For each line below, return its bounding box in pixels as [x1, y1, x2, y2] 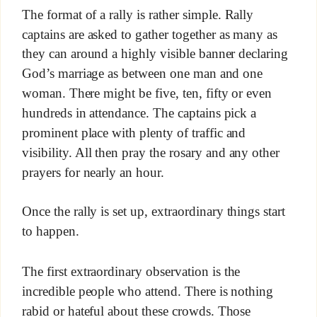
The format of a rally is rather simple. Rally [21, 6, 254, 22]
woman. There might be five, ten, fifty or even [21, 85, 272, 100]
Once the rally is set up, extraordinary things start [21, 204, 286, 219]
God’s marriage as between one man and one [21, 65, 263, 81]
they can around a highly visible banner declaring [21, 46, 289, 61]
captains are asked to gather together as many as [21, 26, 278, 42]
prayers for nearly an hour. [21, 164, 164, 180]
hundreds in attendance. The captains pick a [21, 105, 257, 120]
